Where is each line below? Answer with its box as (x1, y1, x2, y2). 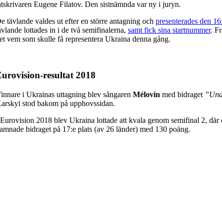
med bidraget (160, 90, 205, 99)
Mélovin (133, 90, 160, 99)
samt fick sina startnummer (128, 26, 211, 35)
